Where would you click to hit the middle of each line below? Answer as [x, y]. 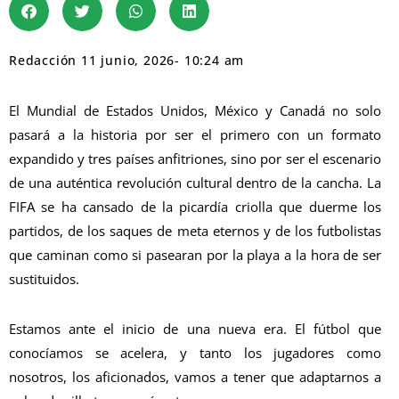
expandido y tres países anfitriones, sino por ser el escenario [195, 158]
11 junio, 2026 [128, 60]
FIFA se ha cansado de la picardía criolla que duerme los [195, 206]
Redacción [43, 60]
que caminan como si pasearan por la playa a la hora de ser [195, 254]
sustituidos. [44, 278]
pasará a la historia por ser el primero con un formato [195, 134]
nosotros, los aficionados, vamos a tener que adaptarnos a [195, 376]
